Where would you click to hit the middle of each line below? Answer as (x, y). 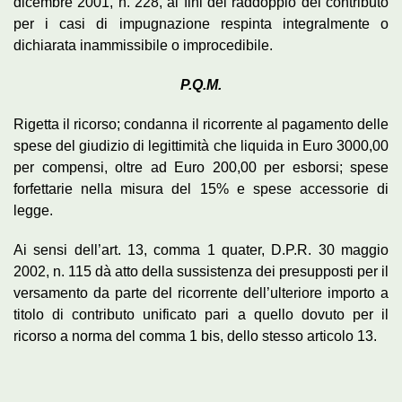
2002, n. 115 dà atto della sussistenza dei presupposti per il (201, 271)
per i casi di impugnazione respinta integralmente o (201, 23)
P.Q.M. (201, 84)
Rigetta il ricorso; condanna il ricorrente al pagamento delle (201, 124)
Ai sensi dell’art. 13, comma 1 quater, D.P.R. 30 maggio (201, 249)
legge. (33, 210)
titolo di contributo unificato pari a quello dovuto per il (201, 314)
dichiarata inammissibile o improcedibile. (143, 45)
